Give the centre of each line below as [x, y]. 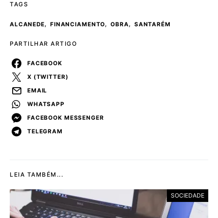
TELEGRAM [45, 131]
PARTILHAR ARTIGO [43, 44]
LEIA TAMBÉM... [36, 175]
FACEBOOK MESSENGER [66, 118]
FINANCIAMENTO [78, 25]
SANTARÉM [152, 25]
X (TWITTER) [48, 77]
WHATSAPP [46, 104]
